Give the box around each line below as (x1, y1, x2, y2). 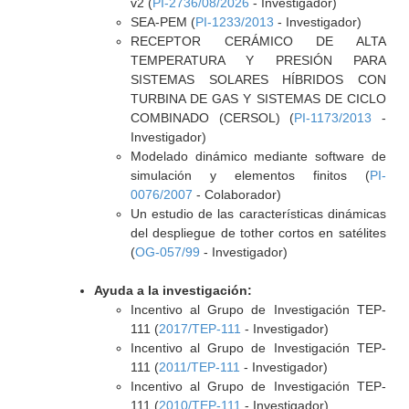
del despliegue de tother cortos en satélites (130, 225, 386, 240)
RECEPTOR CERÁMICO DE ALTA (130, 34, 386, 48)
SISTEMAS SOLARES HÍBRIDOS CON (130, 72, 386, 87)
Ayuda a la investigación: (93, 283, 252, 298)
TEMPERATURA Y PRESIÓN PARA (130, 53, 386, 68)
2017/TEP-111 (158, 321, 241, 336)
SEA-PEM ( (130, 15, 195, 29)
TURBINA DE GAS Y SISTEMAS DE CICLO (130, 91, 386, 106)
